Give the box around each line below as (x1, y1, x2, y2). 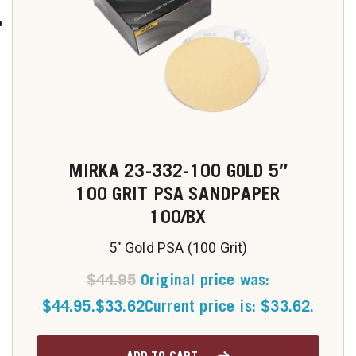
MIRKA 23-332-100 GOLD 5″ (68, 160, 288, 181)
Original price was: (140, 270, 270, 289)
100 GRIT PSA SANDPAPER (75, 183, 281, 204)
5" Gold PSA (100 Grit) (108, 239, 248, 256)
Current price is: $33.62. (144, 296, 315, 315)
